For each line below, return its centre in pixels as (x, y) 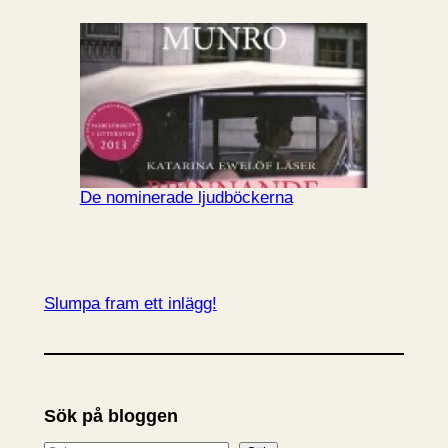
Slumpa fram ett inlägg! (130, 304)
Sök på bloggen (110, 416)
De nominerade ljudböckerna (186, 197)
